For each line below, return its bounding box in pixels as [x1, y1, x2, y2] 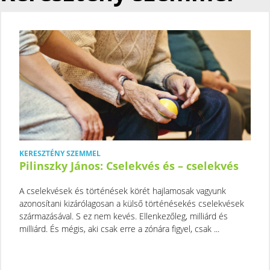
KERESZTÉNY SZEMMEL [19, 148, 101, 159]
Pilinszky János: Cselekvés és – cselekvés [19, 158, 239, 173]
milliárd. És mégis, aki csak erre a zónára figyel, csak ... [19, 222, 219, 234]
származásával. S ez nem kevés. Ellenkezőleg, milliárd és [19, 210, 228, 222]
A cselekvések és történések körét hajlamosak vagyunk [19, 184, 226, 196]
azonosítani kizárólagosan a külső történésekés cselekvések [19, 197, 244, 209]
